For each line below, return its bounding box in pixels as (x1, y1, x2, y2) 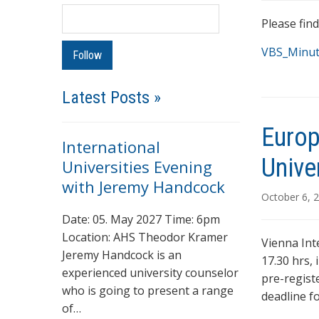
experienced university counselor (62, 264, 239, 281)
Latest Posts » (62, 87, 161, 108)
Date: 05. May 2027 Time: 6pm (62, 211, 220, 227)
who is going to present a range (62, 282, 234, 298)
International (62, 135, 160, 157)
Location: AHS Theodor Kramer (62, 229, 228, 245)
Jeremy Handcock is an (62, 246, 182, 263)
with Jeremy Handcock (62, 175, 225, 197)
